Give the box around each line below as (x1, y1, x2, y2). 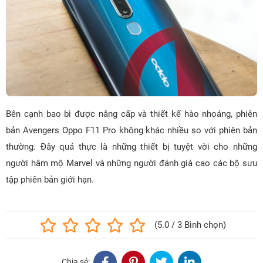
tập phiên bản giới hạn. (6, 174, 94, 185)
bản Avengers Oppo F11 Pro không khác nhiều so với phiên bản (6, 124, 257, 136)
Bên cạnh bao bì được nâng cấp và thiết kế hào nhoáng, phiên (6, 108, 257, 119)
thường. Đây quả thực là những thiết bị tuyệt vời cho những (6, 141, 257, 152)
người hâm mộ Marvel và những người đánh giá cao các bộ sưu (6, 157, 257, 168)
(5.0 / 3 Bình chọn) (154, 219, 226, 230)
